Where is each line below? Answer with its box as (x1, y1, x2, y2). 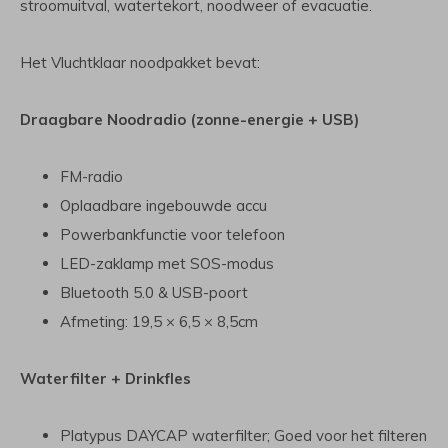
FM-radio (60, 167, 123, 186)
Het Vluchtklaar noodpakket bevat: (20, 53, 260, 72)
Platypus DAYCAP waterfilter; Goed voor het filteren (60, 426, 427, 445)
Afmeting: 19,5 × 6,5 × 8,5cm (60, 312, 258, 331)
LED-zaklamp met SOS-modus (60, 254, 274, 273)
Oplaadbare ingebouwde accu (60, 196, 267, 215)
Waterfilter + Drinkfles (20, 369, 191, 388)
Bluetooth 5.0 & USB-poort (60, 283, 248, 302)
